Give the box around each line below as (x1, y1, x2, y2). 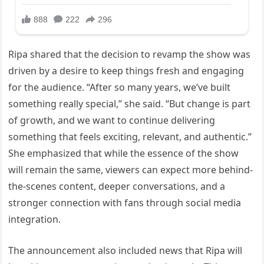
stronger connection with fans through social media (8, 196, 242, 210)
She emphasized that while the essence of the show (8, 147, 239, 160)
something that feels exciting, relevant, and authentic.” (8, 130, 252, 144)
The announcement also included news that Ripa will (8, 244, 243, 258)
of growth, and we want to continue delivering (8, 114, 216, 127)
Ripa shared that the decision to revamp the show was (8, 48, 251, 61)
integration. (8, 213, 61, 226)
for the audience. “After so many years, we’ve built (8, 81, 231, 94)
